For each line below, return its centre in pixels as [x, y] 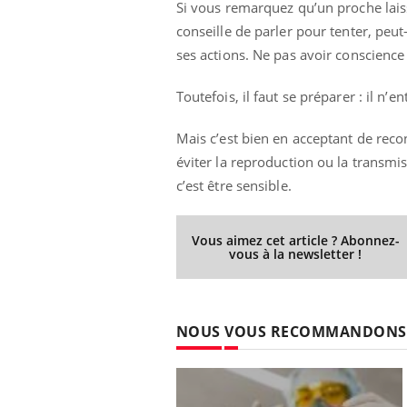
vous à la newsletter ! [296, 253]
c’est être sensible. [233, 185]
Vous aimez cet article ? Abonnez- [295, 240]
